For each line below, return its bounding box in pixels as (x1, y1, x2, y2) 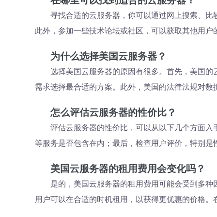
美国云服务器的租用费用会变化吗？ (50, 163, 205, 174)
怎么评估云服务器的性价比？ (50, 107, 176, 118)
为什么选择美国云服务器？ (50, 51, 167, 62)
